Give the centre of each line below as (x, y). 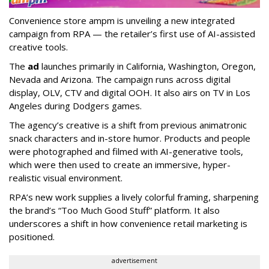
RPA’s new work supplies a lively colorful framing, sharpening (134, 197)
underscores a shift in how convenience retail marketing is (128, 223)
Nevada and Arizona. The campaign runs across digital (120, 79)
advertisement (134, 260)
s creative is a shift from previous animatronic (153, 125)
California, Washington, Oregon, (191, 66)
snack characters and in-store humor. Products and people (130, 138)
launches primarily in (81, 66)
